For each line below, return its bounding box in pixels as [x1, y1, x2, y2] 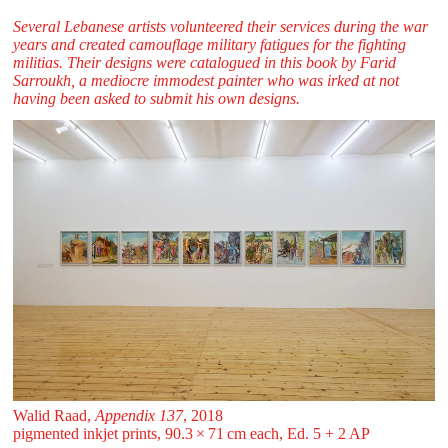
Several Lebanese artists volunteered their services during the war [12, 18, 428, 36]
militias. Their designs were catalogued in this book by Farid [12, 54, 396, 72]
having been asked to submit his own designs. [12, 90, 300, 108]
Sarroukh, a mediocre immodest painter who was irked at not [12, 72, 399, 90]
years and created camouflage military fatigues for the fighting [12, 36, 406, 54]
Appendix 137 [94, 407, 183, 425]
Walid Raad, [12, 407, 95, 425]
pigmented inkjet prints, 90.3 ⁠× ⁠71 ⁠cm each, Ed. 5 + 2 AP [12, 425, 370, 443]
